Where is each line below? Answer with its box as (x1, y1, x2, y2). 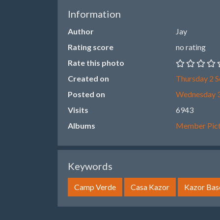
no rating (176, 42, 206, 52)
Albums (68, 121, 95, 130)
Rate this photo (68, 58, 124, 67)
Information (68, 8, 121, 20)
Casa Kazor (131, 182, 169, 192)
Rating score (68, 42, 113, 52)
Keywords (68, 160, 112, 172)
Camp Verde (74, 182, 116, 192)
